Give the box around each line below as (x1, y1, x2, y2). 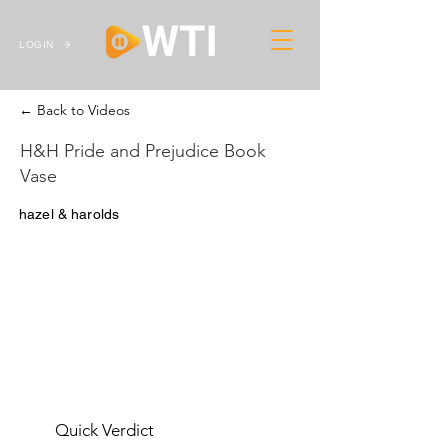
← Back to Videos (19, 101, 130, 119)
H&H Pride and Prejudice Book (20, 140, 266, 162)
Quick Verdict (55, 420, 154, 440)
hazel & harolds (19, 206, 120, 222)
